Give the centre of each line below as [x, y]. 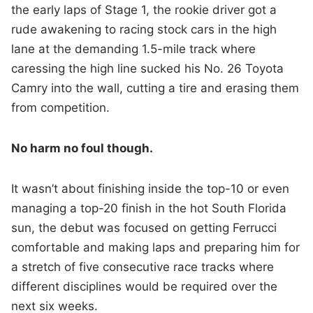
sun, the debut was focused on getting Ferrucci [144, 228]
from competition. [61, 108]
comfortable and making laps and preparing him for [156, 248]
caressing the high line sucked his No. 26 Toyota [148, 69]
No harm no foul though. [82, 148]
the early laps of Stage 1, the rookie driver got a [144, 10]
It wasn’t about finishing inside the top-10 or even [151, 189]
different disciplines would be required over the [145, 287]
